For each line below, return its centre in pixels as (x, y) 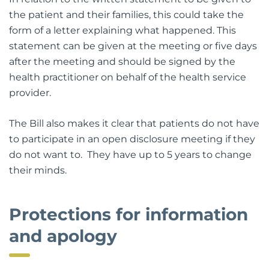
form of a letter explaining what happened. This (122, 30)
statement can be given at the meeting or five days (133, 46)
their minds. (38, 170)
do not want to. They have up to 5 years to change (130, 154)
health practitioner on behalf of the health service (128, 77)
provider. (30, 92)
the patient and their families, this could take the (126, 14)
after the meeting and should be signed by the (122, 61)
